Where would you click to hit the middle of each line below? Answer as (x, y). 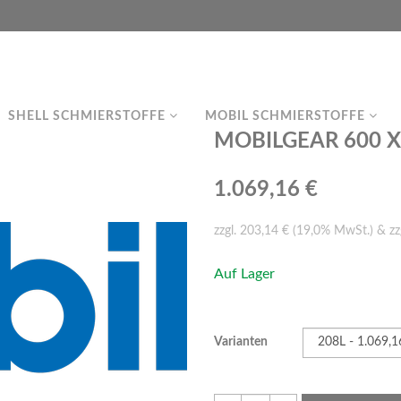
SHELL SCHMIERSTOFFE (89, 116)
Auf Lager (244, 274)
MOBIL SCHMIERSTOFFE (287, 116)
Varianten (241, 342)
